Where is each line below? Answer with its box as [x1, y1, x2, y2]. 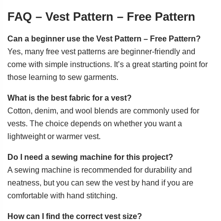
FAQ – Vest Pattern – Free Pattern [7, 9, 195, 23]
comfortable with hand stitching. [7, 191, 117, 200]
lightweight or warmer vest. [7, 132, 101, 141]
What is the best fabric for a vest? [7, 94, 132, 103]
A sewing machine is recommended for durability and [7, 166, 192, 175]
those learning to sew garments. [7, 73, 118, 82]
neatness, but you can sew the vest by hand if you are [7, 179, 193, 187]
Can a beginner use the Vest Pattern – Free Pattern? [7, 35, 201, 43]
